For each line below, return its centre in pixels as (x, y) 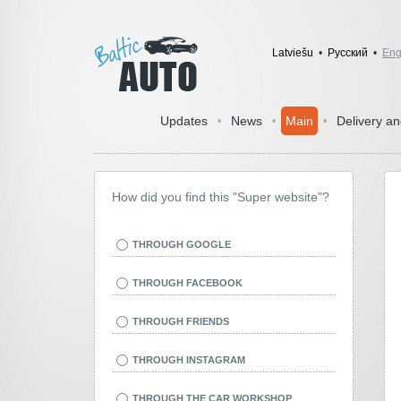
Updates (184, 121)
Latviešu (293, 53)
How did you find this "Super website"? (221, 197)
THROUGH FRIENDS (181, 321)
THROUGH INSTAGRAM (189, 360)
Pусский (348, 53)
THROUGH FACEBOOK (188, 283)
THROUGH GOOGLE (182, 244)
